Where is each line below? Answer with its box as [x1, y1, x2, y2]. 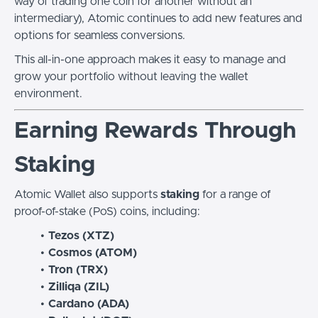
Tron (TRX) [48, 264, 108, 275]
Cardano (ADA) [48, 298, 129, 309]
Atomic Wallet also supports [14, 189, 160, 200]
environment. [14, 88, 82, 99]
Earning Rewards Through [14, 120, 296, 143]
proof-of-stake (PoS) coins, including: [14, 206, 200, 217]
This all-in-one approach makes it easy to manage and [14, 54, 286, 65]
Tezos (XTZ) [48, 230, 114, 241]
